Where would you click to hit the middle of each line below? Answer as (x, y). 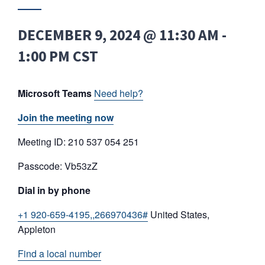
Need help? (119, 93)
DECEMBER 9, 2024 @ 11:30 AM (118, 35)
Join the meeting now (66, 117)
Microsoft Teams (55, 93)
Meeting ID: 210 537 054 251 (78, 142)
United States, (179, 214)
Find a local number (59, 253)
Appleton (37, 229)
